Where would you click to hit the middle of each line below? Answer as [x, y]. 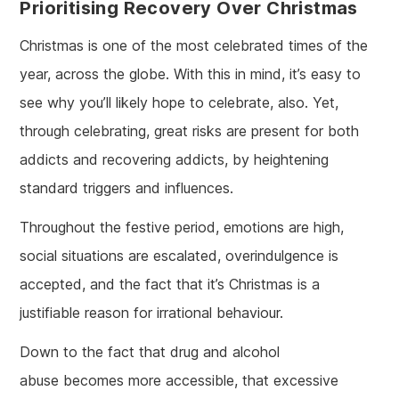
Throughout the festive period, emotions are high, [182, 227]
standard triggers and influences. [127, 188]
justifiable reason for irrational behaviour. [152, 313]
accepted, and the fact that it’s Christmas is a [170, 284]
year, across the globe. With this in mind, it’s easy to [191, 74]
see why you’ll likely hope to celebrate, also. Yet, [179, 102]
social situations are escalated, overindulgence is [179, 256]
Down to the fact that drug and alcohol [150, 352]
